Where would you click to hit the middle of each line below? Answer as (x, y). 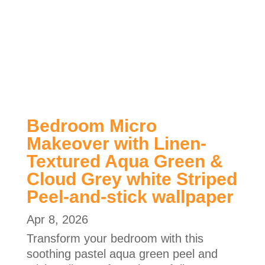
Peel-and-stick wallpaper (130, 197)
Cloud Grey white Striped (132, 179)
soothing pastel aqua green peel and (122, 254)
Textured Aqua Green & (125, 161)
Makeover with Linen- (116, 144)
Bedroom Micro (91, 126)
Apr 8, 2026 (57, 220)
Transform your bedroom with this (115, 239)
